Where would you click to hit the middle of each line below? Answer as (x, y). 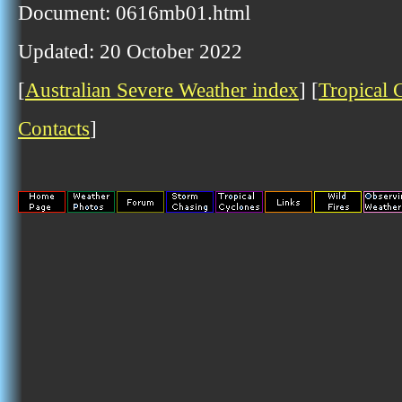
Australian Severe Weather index (162, 90)
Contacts (54, 128)
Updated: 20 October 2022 (130, 51)
